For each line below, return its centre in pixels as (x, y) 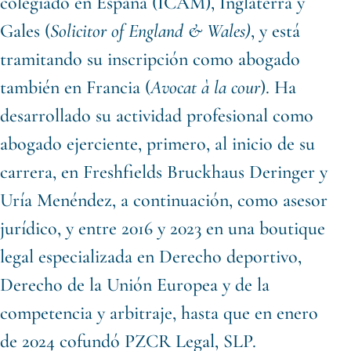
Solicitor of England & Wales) (150, 31)
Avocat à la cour (205, 87)
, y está (275, 31)
